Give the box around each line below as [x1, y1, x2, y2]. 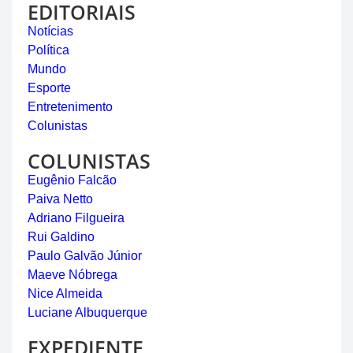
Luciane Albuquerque [28, 305, 147, 319]
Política [28, 43, 69, 57]
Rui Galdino [28, 229, 95, 243]
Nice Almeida [28, 286, 102, 300]
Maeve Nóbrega [28, 267, 117, 281]
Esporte [28, 80, 71, 95]
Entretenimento [28, 99, 113, 113]
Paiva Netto [28, 191, 93, 206]
